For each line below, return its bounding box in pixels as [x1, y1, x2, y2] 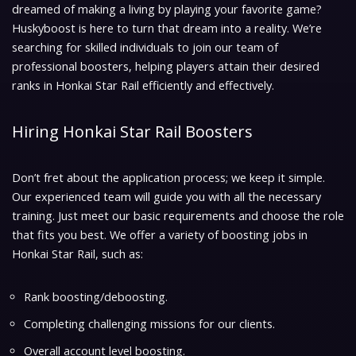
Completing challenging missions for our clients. [24, 316, 275, 332]
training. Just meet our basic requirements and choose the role [12, 208, 344, 224]
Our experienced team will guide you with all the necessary [12, 189, 321, 205]
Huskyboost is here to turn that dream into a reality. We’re [12, 21, 322, 37]
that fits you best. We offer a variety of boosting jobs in [12, 227, 308, 243]
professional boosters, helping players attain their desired [12, 59, 319, 75]
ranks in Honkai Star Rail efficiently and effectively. [12, 78, 274, 94]
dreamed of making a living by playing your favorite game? [12, 2, 322, 17]
